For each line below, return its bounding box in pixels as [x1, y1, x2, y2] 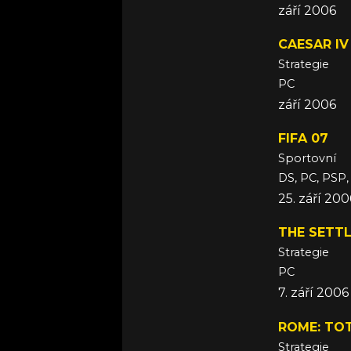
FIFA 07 [278, 131, 328, 147]
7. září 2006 [278, 285, 349, 301]
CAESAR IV [278, 37, 349, 52]
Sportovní [278, 151, 336, 166]
